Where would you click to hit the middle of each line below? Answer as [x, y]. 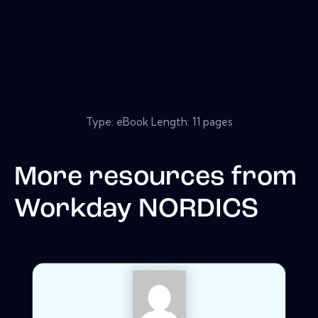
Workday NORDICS [136, 209]
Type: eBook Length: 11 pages [159, 121]
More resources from [155, 177]
